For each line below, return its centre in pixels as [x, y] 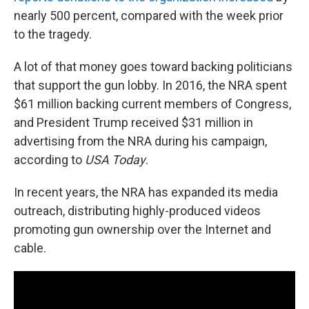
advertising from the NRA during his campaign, [140, 141]
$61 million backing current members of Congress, [152, 104]
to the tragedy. [53, 34]
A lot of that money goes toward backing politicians [153, 67]
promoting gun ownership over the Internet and [142, 230]
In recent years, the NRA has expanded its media [146, 192]
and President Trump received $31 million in [133, 123]
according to [49, 160]
